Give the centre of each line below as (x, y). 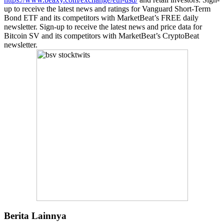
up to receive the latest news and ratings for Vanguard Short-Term (107, 8)
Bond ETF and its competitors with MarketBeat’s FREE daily (101, 17)
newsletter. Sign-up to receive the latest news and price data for (103, 26)
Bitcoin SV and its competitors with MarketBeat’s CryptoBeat (101, 35)
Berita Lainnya (35, 215)
